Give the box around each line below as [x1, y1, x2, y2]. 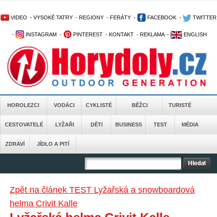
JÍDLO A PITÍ [36, 141, 69, 147]
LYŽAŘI [55, 122, 74, 127]
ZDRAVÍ [5, 141, 25, 147]
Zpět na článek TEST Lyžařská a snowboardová [10, 185, 195, 195]
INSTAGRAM [24, 31, 57, 37]
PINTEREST [71, 31, 103, 37]
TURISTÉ [168, 102, 191, 108]
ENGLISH [182, 31, 207, 37]
